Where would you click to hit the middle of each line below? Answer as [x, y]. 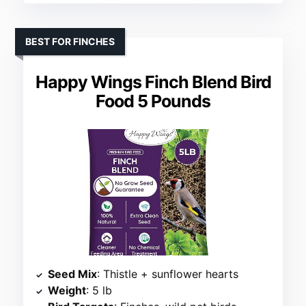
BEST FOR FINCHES [70, 42]
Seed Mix [73, 274]
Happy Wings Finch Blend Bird [153, 82]
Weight [67, 291]
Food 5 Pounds [153, 101]
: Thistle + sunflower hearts [168, 274]
